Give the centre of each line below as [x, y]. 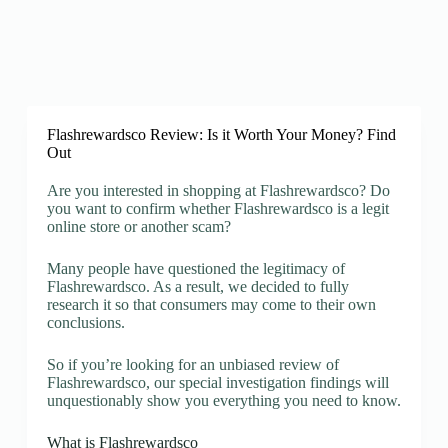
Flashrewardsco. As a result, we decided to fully [197, 286]
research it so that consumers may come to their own [211, 304]
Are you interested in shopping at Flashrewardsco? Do [218, 190]
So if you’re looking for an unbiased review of [192, 364]
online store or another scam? [138, 226]
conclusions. [85, 322]
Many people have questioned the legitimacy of [195, 268]
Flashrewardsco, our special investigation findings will [217, 382]
